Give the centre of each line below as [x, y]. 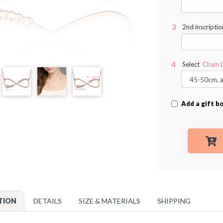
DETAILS [47, 201]
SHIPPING [174, 201]
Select [191, 64]
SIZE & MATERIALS [109, 201]
